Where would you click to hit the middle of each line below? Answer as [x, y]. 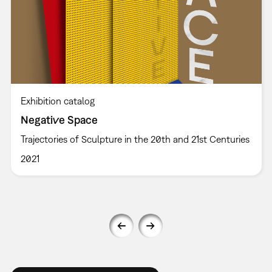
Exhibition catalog [57, 101]
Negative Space [59, 120]
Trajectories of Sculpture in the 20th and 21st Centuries [135, 139]
